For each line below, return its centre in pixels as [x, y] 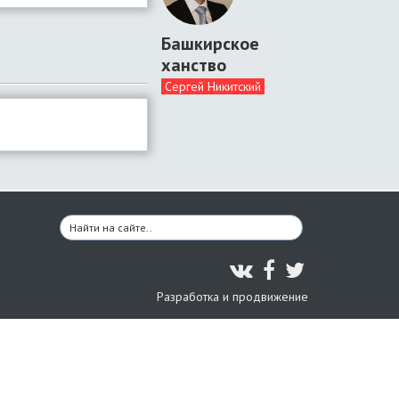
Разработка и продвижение [232, 297]
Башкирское [210, 44]
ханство [194, 65]
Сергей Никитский [213, 86]
